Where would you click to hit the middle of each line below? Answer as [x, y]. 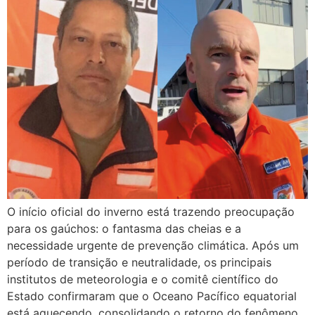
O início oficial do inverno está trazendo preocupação [151, 212]
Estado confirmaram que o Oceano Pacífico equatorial [152, 296]
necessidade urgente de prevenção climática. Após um [153, 246]
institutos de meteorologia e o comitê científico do [143, 279]
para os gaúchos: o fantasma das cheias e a [124, 229]
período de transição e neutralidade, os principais [139, 263]
